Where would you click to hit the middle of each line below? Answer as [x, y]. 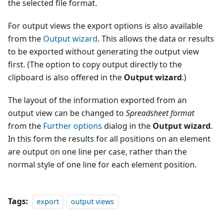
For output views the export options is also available [105, 26]
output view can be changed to [67, 113]
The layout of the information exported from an [97, 100]
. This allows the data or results [156, 39]
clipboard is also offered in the [66, 78]
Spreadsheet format [160, 113]
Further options [73, 126]
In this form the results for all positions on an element [109, 139]
